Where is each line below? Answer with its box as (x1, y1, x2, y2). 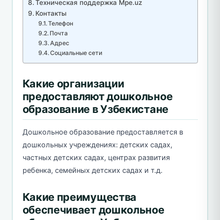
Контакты (35, 9, 67, 17)
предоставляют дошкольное (22, 89, 173, 103)
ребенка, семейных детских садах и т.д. (22, 165, 163, 175)
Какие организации (22, 77, 124, 90)
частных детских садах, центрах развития (22, 153, 170, 162)
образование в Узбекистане (22, 102, 168, 115)
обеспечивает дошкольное (22, 203, 165, 216)
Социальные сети (50, 49, 103, 56)
